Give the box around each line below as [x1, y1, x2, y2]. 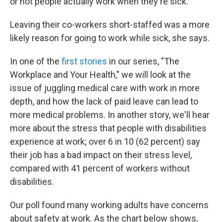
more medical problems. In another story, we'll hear [10, 110, 210, 120]
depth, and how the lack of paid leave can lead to [10, 96, 198, 107]
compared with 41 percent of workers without [10, 163, 190, 173]
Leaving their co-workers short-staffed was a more [10, 19, 210, 30]
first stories [61, 56, 107, 66]
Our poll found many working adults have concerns [10, 200, 209, 210]
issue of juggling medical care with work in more [10, 83, 200, 93]
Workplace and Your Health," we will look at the [10, 69, 191, 80]
